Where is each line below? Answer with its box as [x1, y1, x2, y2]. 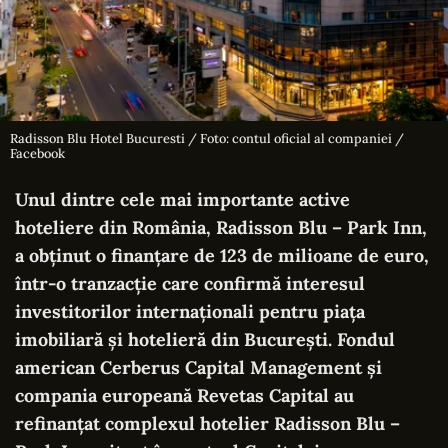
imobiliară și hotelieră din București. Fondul [15, 327, 395, 351]
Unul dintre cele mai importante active [15, 187, 350, 211]
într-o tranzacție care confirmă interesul [15, 271, 365, 295]
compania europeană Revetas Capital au [15, 383, 354, 407]
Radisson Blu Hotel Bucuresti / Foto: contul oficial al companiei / [10, 129, 404, 147]
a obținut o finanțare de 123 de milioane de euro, [15, 243, 429, 267]
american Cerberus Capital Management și [15, 355, 382, 379]
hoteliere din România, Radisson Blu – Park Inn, [15, 215, 432, 239]
